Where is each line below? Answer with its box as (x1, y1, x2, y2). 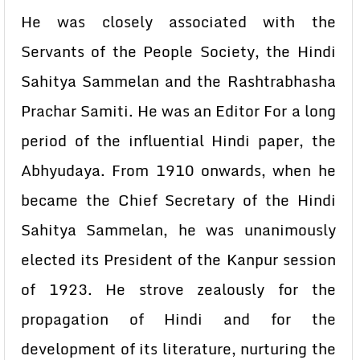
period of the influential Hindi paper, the (21, 129, 336, 153)
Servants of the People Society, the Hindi (21, 39, 336, 63)
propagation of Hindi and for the (21, 307, 336, 331)
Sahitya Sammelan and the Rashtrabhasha (21, 69, 336, 93)
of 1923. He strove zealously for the (21, 277, 336, 301)
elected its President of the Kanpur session (21, 247, 336, 272)
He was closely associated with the (21, 10, 336, 34)
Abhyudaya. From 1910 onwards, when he (21, 158, 336, 182)
